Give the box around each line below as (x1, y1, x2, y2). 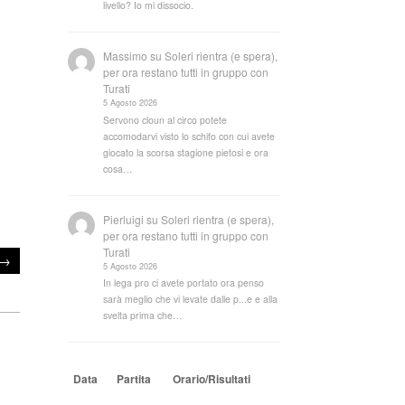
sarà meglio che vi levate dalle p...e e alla (103, 292, 278, 306)
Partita (117, 371, 152, 388)
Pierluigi (103, 211, 145, 227)
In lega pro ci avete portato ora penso (103, 276, 265, 290)
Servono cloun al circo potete (103, 112, 228, 127)
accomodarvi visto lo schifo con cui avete (103, 128, 276, 143)
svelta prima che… (103, 308, 184, 323)
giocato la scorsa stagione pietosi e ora (103, 145, 269, 159)
